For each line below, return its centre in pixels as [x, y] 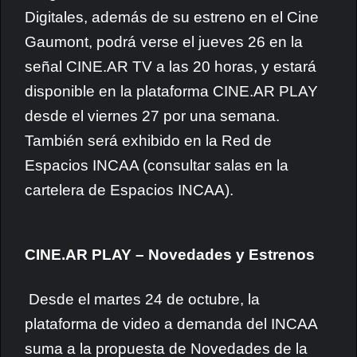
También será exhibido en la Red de [148, 141]
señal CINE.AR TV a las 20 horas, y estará [171, 67]
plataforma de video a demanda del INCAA [171, 324]
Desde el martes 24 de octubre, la [142, 299]
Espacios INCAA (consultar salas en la [157, 165]
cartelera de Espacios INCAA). [129, 190]
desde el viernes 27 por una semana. [152, 116]
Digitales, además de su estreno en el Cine [172, 17]
